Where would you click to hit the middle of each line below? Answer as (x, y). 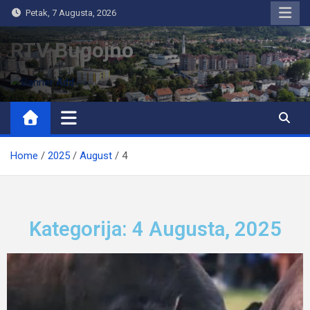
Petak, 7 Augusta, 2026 (69, 13)
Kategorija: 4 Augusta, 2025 (155, 229)
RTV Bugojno (72, 50)
